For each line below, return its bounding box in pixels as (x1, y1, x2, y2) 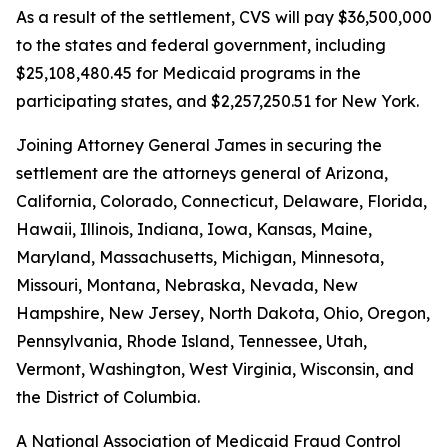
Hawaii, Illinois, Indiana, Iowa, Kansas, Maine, (16, 219, 372, 239)
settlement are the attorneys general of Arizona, (16, 163, 388, 183)
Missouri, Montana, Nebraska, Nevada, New (16, 275, 358, 295)
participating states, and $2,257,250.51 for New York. (16, 91, 419, 111)
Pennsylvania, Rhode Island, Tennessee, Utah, (16, 331, 367, 351)
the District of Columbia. (16, 387, 200, 407)
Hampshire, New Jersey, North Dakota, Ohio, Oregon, (16, 303, 430, 323)
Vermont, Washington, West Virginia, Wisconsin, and (16, 359, 414, 379)
